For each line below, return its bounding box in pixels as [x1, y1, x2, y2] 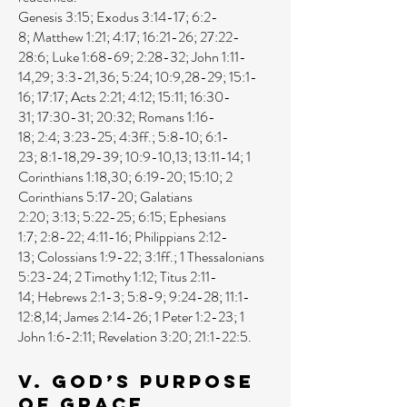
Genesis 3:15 [18, 6, 90, 27]
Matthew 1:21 [33, 26, 106, 47]
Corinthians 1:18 [18, 166, 107, 187]
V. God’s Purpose [18, 370, 254, 392]
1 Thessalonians [180, 246, 264, 267]
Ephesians [169, 206, 226, 227]
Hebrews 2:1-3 [37, 286, 121, 307]
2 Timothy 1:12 [74, 266, 154, 287]
